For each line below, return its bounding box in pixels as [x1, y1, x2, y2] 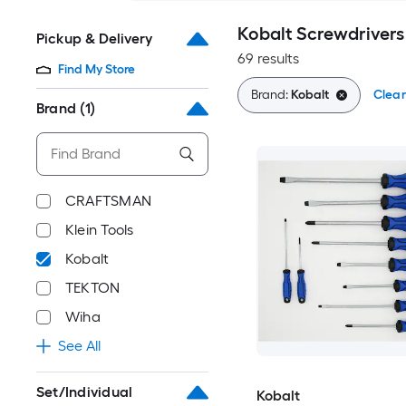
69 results [237, 50, 299, 67]
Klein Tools [65, 221, 134, 238]
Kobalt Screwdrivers [237, 23, 404, 44]
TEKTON [65, 279, 121, 296]
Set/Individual [36, 383, 133, 401]
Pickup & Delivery [36, 30, 152, 47]
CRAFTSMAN [65, 192, 152, 209]
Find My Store [58, 62, 135, 77]
